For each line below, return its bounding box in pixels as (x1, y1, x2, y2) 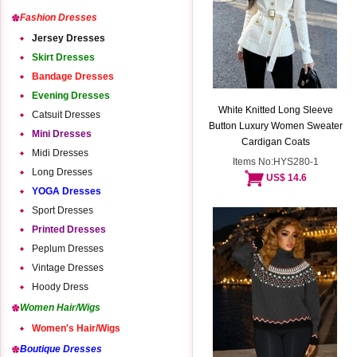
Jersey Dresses (32, 33, 105, 44)
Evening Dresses (32, 90, 110, 101)
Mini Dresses (32, 128, 92, 139)
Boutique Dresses (20, 343, 102, 355)
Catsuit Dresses (32, 109, 100, 120)
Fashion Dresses (20, 12, 97, 23)
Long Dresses (32, 167, 92, 178)
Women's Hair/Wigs (32, 323, 120, 334)
